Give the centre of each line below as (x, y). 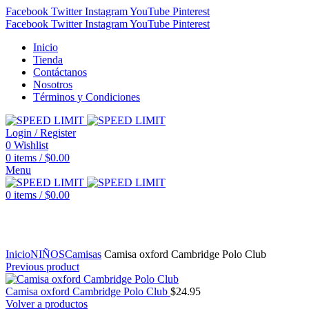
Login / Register (41, 133)
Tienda (48, 60)
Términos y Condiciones (87, 97)
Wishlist (31, 145)
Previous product (42, 267)
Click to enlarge (40, 242)
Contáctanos (60, 72)
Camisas (83, 254)
